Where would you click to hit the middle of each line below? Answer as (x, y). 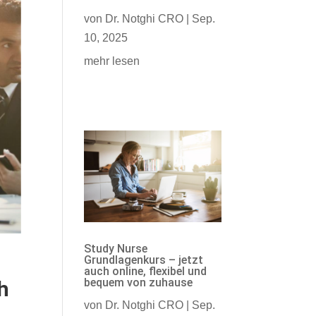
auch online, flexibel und (146, 271)
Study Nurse (116, 248)
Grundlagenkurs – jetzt (144, 260)
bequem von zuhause (139, 282)
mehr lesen (112, 61)
